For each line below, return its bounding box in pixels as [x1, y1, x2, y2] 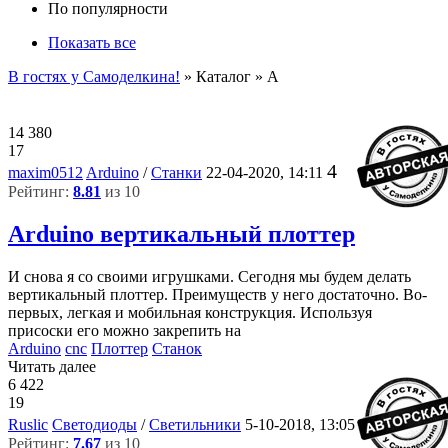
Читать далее [8, 357, 96, 375]
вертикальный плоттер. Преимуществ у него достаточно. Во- [8, 285, 427, 303]
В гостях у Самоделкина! [8, 68, 180, 85]
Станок [152, 339, 202, 357]
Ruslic [8, 415, 48, 433]
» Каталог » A [180, 68, 279, 85]
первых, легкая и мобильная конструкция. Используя [8, 303, 372, 321]
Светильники [149, 415, 241, 433]
